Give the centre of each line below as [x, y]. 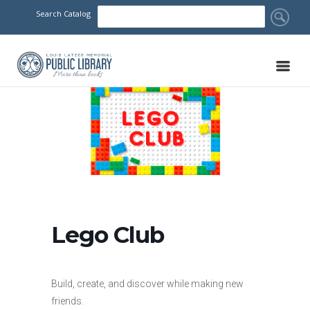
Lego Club [108, 234]
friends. [67, 301]
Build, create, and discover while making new [147, 283]
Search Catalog [63, 13]
